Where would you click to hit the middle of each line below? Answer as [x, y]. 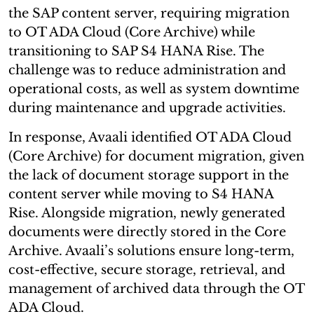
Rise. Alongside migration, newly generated [147, 213]
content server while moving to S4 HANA [141, 194]
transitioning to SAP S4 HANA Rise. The [136, 51]
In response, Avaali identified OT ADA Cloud [150, 137]
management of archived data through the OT [156, 288]
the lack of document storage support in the [149, 175]
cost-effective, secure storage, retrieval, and [147, 269]
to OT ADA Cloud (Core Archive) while [132, 32]
